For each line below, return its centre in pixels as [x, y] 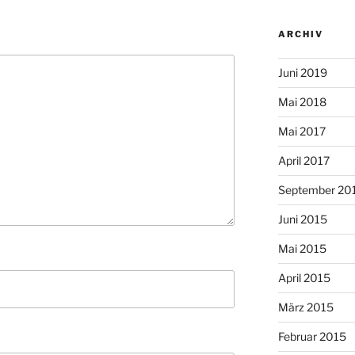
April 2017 [303, 161]
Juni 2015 [302, 219]
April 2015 [304, 278]
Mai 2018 [302, 102]
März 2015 [305, 307]
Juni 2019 [302, 73]
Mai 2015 [302, 249]
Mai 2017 [302, 132]
